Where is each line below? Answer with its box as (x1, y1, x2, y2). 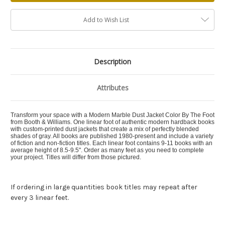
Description (94, 57, 131, 67)
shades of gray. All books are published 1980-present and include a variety (11, 133, 213, 140)
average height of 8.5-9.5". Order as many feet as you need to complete (11, 147, 204, 154)
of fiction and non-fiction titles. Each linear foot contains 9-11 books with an (11, 140, 212, 147)
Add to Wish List (83, 16, 129, 25)
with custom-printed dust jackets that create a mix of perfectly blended (11, 126, 199, 133)
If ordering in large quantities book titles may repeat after (11, 183, 197, 192)
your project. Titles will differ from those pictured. (11, 154, 141, 161)
